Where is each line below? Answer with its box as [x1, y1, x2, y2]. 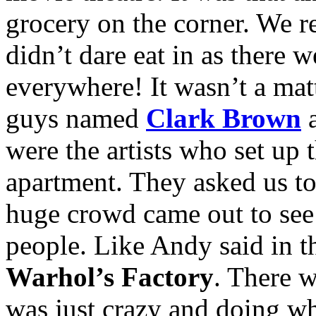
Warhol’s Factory [6, 261, 214, 292]
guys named [6, 102, 146, 133]
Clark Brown [146, 102, 301, 133]
